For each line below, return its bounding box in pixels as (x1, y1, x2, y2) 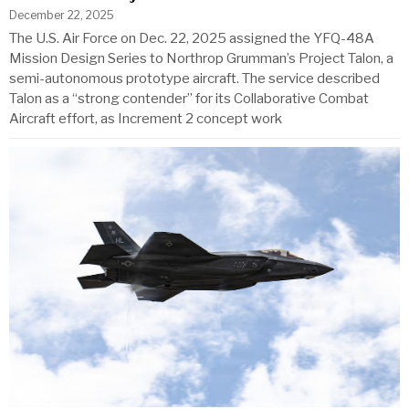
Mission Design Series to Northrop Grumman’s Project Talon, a (9, 49, 393, 67)
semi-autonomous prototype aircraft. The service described (9, 69, 380, 87)
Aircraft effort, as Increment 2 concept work (9, 110, 282, 127)
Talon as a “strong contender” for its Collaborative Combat (9, 89, 369, 107)
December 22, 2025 (9, 7, 114, 22)
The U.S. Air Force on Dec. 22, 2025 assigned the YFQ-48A (9, 29, 374, 47)
